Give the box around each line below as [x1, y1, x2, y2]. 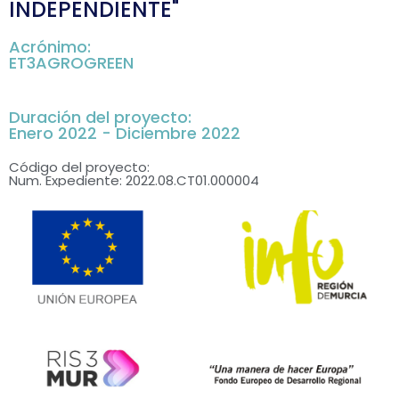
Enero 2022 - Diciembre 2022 [9, 121, 240, 144]
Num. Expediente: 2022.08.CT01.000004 [9, 171, 259, 191]
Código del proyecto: [9, 158, 150, 177]
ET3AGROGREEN [9, 52, 134, 75]
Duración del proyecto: [9, 105, 191, 128]
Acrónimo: [9, 36, 91, 59]
